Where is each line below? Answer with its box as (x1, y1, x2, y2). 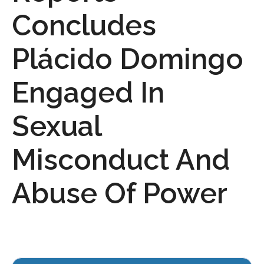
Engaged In (12, 75, 164, 109)
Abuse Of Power (12, 176, 227, 210)
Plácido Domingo (12, 42, 243, 75)
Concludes (12, 8, 156, 42)
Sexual (12, 109, 101, 143)
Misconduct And (12, 143, 230, 176)
